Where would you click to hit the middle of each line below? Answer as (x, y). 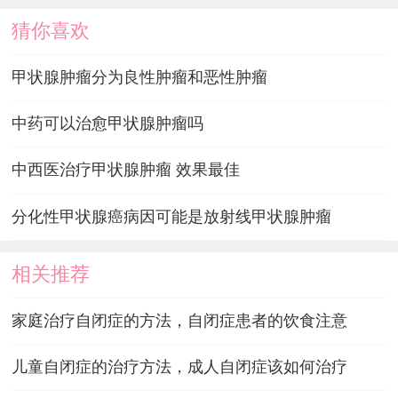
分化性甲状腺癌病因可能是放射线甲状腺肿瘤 (171, 216)
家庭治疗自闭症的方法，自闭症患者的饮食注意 (179, 320)
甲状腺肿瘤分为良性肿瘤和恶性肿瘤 (139, 78)
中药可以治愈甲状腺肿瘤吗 (107, 124)
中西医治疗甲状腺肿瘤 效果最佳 (125, 170)
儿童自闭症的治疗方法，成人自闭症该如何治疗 (179, 366)
